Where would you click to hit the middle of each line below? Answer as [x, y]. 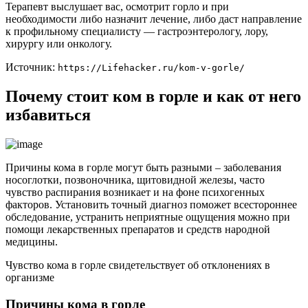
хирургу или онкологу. [59, 44]
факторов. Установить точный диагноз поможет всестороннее [151, 204]
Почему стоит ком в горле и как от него [153, 96]
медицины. [32, 241]
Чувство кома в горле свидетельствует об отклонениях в [138, 265]
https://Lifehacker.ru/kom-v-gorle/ [151, 68]
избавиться [48, 115]
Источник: [32, 67]
